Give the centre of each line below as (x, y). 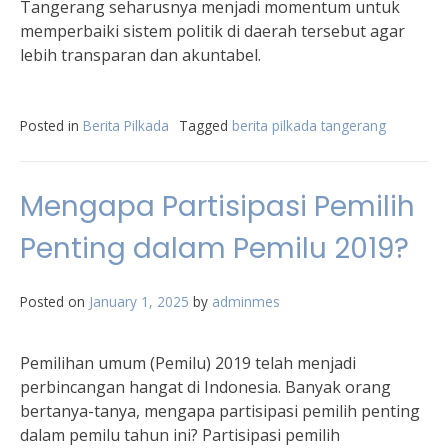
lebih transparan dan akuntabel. (140, 55)
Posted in (51, 125)
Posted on (54, 301)
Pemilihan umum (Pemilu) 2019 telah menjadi (188, 363)
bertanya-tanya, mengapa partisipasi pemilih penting (220, 411)
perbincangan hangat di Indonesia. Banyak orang (205, 387)
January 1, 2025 (139, 301)
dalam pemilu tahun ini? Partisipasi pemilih (180, 435)
